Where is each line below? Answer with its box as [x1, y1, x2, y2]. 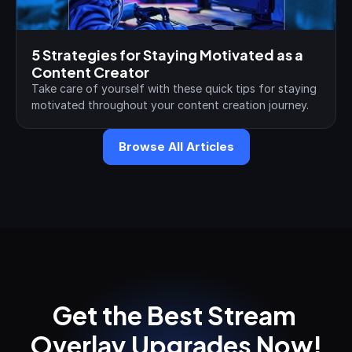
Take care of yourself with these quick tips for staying [31, 82, 317, 95]
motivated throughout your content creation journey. [31, 98, 309, 112]
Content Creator [31, 60, 149, 82]
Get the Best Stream [51, 292, 296, 335]
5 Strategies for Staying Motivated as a [31, 42, 303, 65]
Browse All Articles [118, 139, 234, 154]
